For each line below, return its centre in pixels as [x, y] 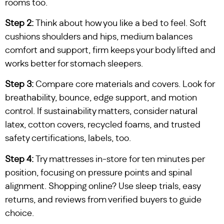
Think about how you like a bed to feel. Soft [121, 23]
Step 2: [20, 23]
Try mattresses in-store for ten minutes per [120, 159]
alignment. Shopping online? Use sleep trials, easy [103, 186]
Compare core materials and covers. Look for [125, 85]
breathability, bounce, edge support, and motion [101, 98]
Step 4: [20, 159]
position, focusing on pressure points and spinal [98, 173]
